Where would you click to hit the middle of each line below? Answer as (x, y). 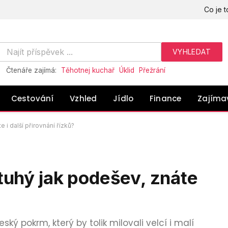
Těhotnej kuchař (88, 70)
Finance (166, 98)
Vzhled (83, 98)
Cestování (32, 98)
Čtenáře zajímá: (32, 70)
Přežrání (152, 70)
